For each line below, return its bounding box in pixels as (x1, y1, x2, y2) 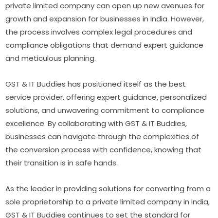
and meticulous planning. (5, 53, 96, 64)
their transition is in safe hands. (5, 158, 118, 168)
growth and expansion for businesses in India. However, (5, 14, 204, 24)
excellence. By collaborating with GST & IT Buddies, (5, 118, 187, 129)
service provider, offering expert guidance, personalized (5, 92, 207, 103)
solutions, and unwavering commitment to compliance (5, 105, 205, 116)
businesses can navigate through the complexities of (5, 131, 200, 142)
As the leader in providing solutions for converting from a (5, 183, 211, 194)
